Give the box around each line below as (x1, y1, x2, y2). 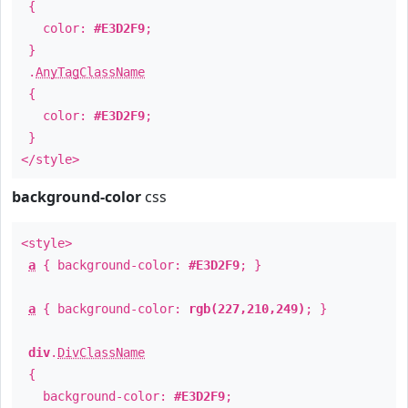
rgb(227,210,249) (189, 301, 305, 316)
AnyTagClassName (36, 65, 145, 79)
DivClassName (57, 345, 145, 360)
